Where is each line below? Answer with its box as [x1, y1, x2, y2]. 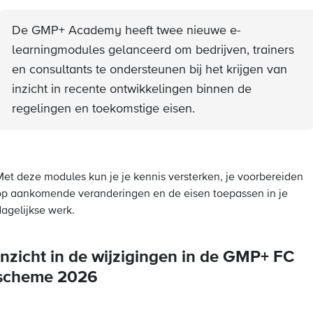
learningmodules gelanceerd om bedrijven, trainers [12, 44, 294, 57]
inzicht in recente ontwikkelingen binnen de [12, 83, 252, 96]
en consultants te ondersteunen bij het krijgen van [12, 64, 287, 76]
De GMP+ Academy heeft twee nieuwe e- [12, 24, 240, 37]
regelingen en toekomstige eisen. [12, 103, 195, 115]
